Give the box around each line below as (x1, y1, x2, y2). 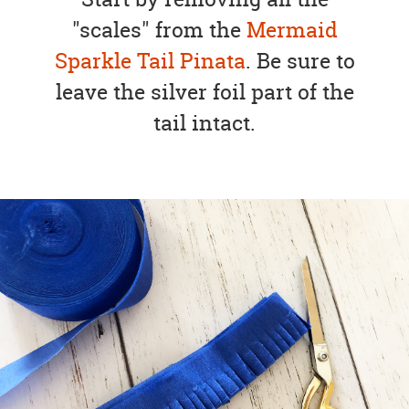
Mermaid (246, 16, 338, 45)
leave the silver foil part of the (55, 78, 354, 107)
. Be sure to (245, 47, 355, 76)
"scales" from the (71, 16, 246, 45)
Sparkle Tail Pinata (54, 47, 246, 76)
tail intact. (153, 109, 256, 138)
